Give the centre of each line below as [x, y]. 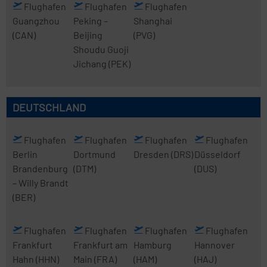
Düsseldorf [217, 154]
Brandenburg [40, 168]
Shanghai [153, 21]
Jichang [91, 63]
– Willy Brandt [41, 183]
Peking [88, 21]
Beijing [88, 35]
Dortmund [94, 154]
